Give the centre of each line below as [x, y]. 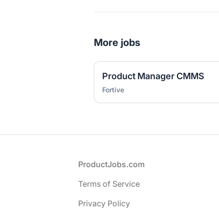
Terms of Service [109, 184]
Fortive [113, 90]
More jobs [117, 43]
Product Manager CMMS [153, 76]
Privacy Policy [104, 204]
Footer [27, 164]
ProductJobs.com [111, 164]
